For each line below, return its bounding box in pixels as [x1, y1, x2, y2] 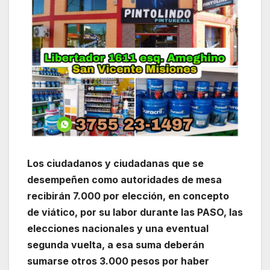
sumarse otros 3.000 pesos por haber [27, 254, 209, 267]
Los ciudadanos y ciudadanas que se [27, 157, 204, 169]
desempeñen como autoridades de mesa [27, 173, 222, 186]
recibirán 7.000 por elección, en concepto [27, 189, 229, 202]
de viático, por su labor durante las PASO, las [27, 206, 243, 218]
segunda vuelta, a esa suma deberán [27, 238, 204, 251]
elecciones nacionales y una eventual [27, 222, 209, 234]
